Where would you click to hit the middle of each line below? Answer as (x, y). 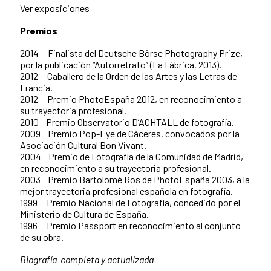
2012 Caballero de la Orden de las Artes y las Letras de (129, 76)
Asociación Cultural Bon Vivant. (83, 145)
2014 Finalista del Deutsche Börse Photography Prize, (131, 53)
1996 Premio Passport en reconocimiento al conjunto (130, 226)
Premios (39, 31)
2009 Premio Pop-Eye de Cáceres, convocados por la (130, 134)
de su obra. (42, 237)
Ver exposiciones (55, 8)
